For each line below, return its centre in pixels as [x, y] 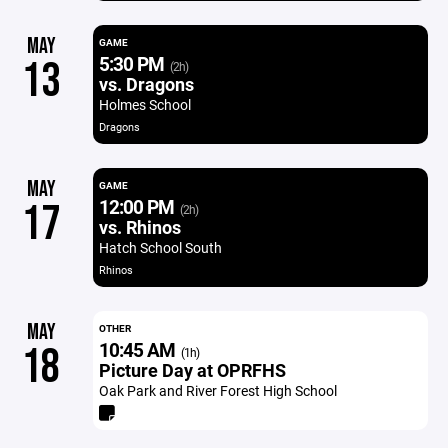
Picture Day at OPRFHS [192, 370]
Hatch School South [160, 247]
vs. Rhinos [139, 227]
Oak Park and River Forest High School [217, 390]
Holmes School [144, 104]
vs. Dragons [146, 84]
